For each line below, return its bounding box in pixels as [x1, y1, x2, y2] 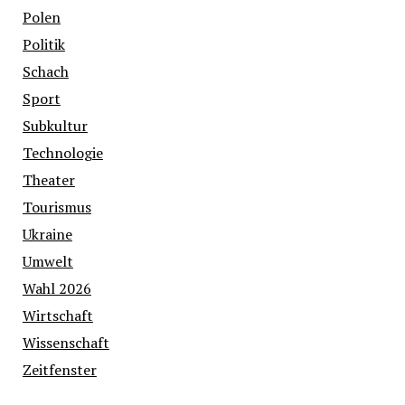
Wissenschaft [22, 333, 109, 353]
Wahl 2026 [22, 278, 91, 299]
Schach [22, 61, 69, 82]
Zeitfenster [22, 360, 97, 381]
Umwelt [22, 251, 73, 272]
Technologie [22, 143, 103, 164]
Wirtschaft [22, 306, 93, 326]
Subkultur [22, 116, 88, 137]
